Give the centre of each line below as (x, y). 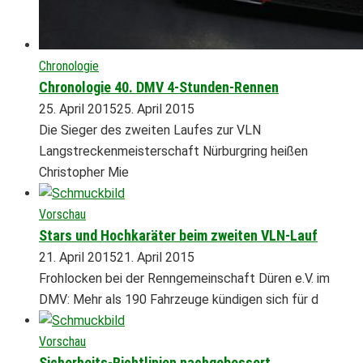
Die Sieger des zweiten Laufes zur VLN (150, 130)
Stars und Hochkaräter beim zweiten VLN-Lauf (178, 235)
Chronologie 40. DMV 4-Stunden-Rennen (159, 87)
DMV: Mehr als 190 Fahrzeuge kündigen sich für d (179, 299)
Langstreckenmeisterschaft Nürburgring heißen (173, 151)
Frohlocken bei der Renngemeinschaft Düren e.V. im (184, 278)
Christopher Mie (84, 172)
